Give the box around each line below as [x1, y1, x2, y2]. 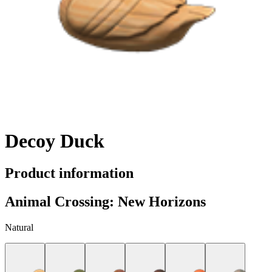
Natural [5, 222, 33, 233]
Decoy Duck [5, 129, 104, 152]
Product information [5, 165, 134, 182]
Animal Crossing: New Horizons [5, 193, 206, 209]
